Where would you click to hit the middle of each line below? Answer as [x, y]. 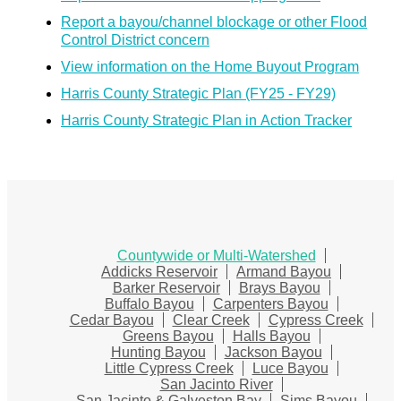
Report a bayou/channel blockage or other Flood [214, 21]
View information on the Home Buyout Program [210, 66]
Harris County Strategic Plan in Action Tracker [206, 120]
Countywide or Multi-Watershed [216, 255]
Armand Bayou [284, 271]
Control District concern [135, 39]
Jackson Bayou [273, 352]
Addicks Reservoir [159, 271]
